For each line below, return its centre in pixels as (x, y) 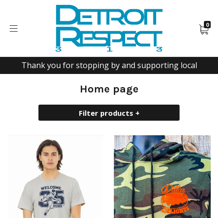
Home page (109, 89)
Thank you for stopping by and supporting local (109, 65)
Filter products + (109, 113)
